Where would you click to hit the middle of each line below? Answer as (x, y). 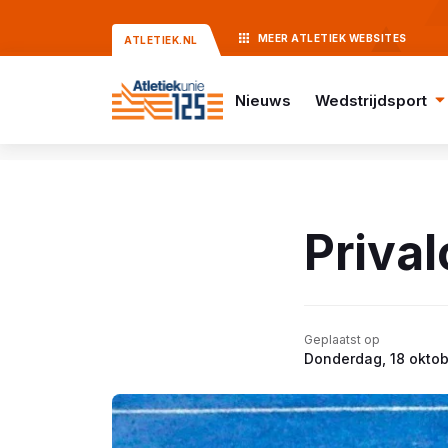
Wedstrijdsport (370, 100)
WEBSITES (377, 38)
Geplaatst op (342, 339)
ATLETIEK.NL (161, 40)
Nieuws (262, 100)
